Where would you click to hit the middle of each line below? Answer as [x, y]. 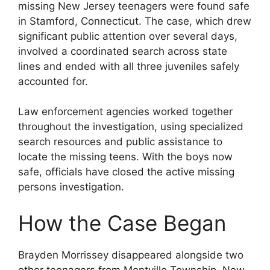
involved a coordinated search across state [123, 51]
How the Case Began [122, 223]
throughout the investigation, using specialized [131, 127]
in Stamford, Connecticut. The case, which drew [135, 21]
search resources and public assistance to [120, 142]
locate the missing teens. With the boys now [125, 157]
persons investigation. [71, 187]
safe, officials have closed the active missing [126, 172]
